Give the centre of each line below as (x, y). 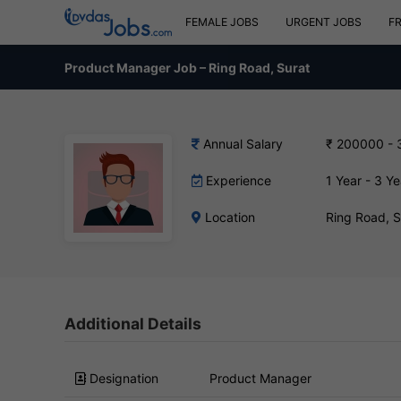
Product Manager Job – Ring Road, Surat (187, 67)
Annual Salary (241, 144)
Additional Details (133, 324)
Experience (237, 180)
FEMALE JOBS (222, 22)
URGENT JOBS (324, 22)
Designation (122, 378)
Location (228, 217)
